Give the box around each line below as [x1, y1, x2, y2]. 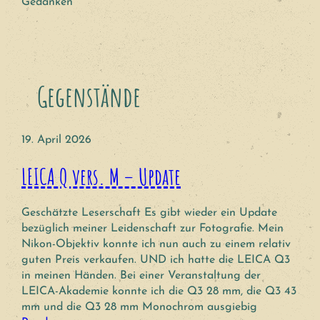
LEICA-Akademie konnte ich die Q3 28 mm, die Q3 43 [21, 285, 296, 297]
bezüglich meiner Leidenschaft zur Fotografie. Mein [21, 222, 284, 234]
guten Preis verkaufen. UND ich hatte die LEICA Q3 [21, 254, 290, 266]
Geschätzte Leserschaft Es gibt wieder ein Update [21, 206, 277, 219]
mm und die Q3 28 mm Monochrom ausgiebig [21, 301, 257, 313]
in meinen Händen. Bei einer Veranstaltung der [21, 269, 261, 281]
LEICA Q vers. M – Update [21, 161, 181, 191]
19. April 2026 [21, 134, 91, 146]
